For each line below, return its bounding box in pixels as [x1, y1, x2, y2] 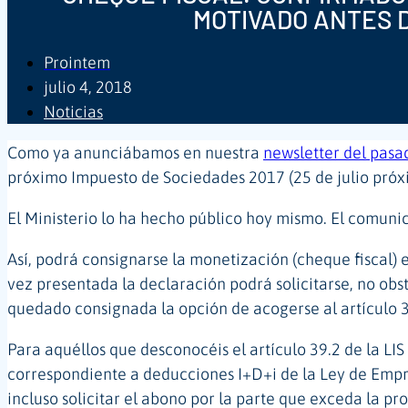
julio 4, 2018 [44, 76, 132, 97]
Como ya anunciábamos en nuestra [7, 142, 263, 162]
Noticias [44, 101, 103, 121]
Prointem [44, 52, 110, 72]
